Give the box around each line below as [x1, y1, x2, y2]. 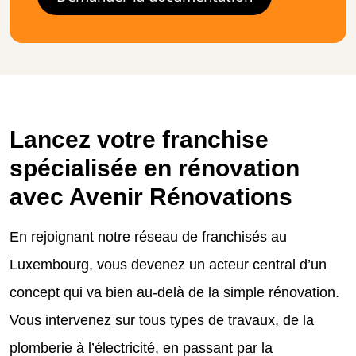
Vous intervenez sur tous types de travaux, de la [10, 311, 314, 328]
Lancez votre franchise [10, 126, 269, 153]
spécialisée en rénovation [10, 154, 300, 181]
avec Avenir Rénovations [10, 183, 292, 210]
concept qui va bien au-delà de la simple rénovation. [10, 284, 339, 300]
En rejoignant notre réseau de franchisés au [10, 228, 287, 245]
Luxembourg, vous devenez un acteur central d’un [10, 256, 327, 273]
